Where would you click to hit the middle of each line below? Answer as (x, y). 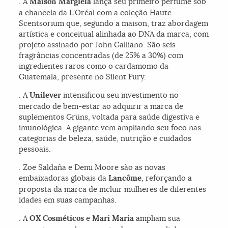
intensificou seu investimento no (120, 95)
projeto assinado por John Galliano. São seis (97, 45)
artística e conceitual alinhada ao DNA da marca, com (114, 34)
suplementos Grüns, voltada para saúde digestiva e (109, 117)
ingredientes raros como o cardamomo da (94, 66)
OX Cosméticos (56, 219)
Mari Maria (113, 219)
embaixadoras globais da (64, 178)
